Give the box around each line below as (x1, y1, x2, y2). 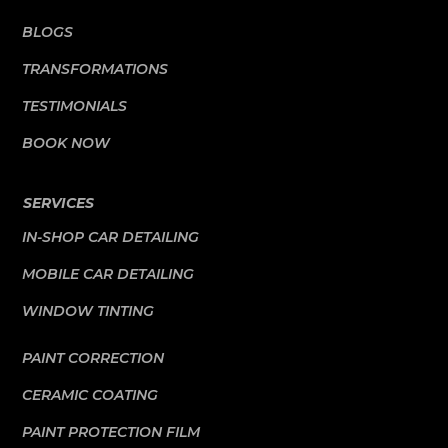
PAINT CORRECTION (22, 349, 165, 367)
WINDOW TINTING (22, 302, 155, 320)
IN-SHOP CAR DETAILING (22, 228, 200, 246)
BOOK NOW (22, 134, 111, 152)
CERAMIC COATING (22, 386, 159, 404)
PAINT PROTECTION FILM (22, 423, 201, 441)
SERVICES (23, 194, 95, 212)
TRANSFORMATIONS (22, 60, 169, 78)
